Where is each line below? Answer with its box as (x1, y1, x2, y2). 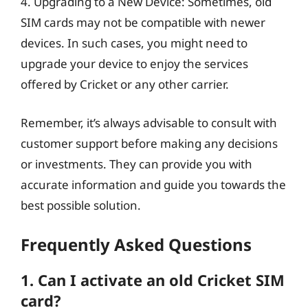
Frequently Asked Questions (21, 233, 252, 256)
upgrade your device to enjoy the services (21, 56, 248, 71)
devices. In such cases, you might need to (21, 35, 247, 51)
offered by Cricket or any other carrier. (21, 76, 229, 92)
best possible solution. (21, 197, 141, 213)
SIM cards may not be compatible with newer (21, 14, 265, 30)
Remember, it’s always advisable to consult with (21, 114, 277, 131)
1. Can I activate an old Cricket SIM (21, 269, 285, 290)
